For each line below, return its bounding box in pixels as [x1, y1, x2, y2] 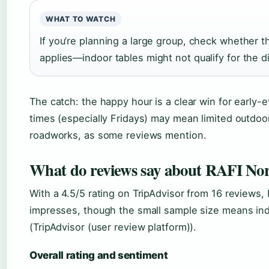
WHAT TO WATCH [46, 14, 116, 23]
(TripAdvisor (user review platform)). [29, 221, 197, 233]
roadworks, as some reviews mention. [29, 129, 207, 141]
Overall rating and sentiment [29, 249, 168, 261]
